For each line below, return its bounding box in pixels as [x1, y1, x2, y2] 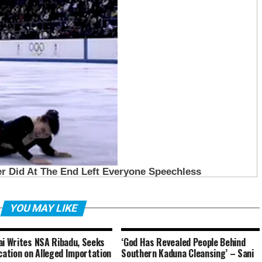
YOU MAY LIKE [8, 202, 79, 214]
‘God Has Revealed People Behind [121, 235, 246, 249]
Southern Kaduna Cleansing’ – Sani [121, 246, 254, 260]
